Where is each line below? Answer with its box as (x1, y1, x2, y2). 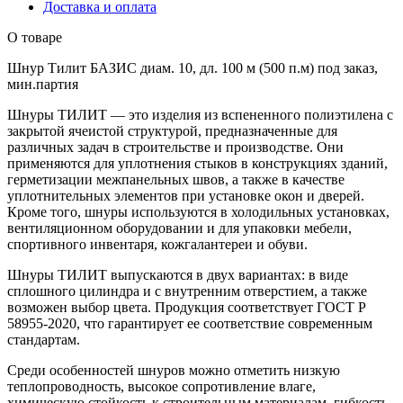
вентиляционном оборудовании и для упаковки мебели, (7, 219, 352, 236)
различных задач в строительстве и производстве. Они (7, 139, 344, 155)
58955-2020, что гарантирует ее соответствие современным (7, 315, 372, 331)
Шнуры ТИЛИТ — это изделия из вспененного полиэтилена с (7, 106, 393, 122)
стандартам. (7, 331, 80, 347)
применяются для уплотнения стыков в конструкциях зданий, (7, 155, 388, 171)
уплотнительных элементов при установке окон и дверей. (7, 187, 364, 203)
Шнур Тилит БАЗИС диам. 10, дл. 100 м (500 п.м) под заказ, (7, 59, 378, 76)
